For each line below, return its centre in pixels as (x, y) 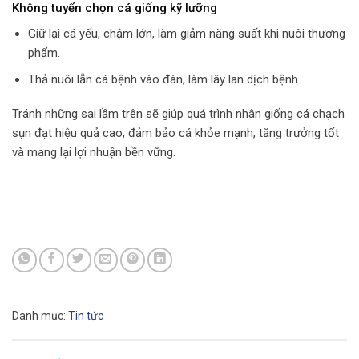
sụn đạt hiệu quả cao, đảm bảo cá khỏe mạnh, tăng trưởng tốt (175, 133)
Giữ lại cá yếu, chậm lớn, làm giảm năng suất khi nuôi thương (186, 33)
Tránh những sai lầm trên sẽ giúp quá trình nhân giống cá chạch (178, 114)
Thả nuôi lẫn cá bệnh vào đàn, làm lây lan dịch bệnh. (164, 79)
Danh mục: (40, 315)
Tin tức (86, 315)
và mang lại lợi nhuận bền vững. (94, 153)
